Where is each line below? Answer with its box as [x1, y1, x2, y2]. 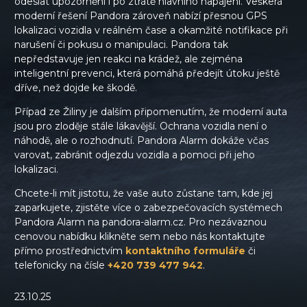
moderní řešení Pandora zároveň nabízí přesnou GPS [14, 9, 267, 22]
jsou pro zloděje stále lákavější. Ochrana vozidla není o [14, 119, 267, 132]
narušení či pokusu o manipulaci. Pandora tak [14, 38, 228, 51]
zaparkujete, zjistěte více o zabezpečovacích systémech [14, 201, 282, 214]
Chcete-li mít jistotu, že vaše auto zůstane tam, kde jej [14, 186, 273, 199]
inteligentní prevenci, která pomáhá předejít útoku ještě [14, 66, 280, 79]
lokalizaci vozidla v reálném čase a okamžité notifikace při [14, 23, 288, 36]
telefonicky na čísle [14, 258, 108, 271]
